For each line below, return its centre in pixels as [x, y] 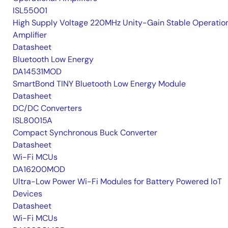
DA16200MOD [39, 169]
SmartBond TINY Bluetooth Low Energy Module [99, 84]
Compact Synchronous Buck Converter [85, 133]
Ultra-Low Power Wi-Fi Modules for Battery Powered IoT [117, 181]
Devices [27, 194]
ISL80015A [33, 120]
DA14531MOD [37, 72]
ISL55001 [30, 10]
